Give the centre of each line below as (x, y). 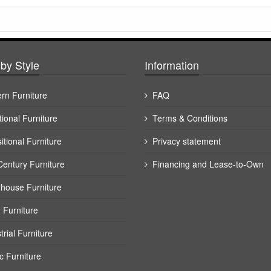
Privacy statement (187, 141)
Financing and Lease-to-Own (208, 164)
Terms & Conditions (190, 118)
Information (172, 64)
